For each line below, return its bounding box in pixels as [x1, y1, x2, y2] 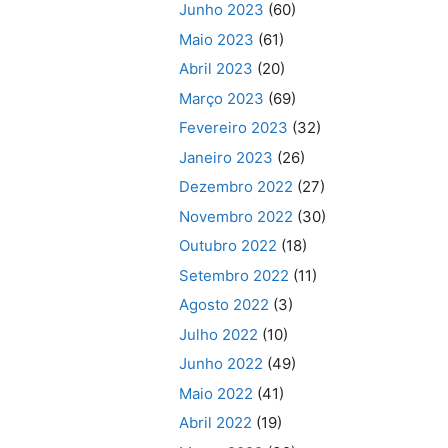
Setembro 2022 [179, 265, 290, 285]
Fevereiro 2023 [179, 118, 289, 137]
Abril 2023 [179, 59, 254, 78]
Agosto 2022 [179, 295, 270, 314]
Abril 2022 [179, 413, 253, 432]
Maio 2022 [179, 383, 254, 403]
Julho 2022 [179, 324, 259, 344]
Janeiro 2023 [179, 147, 274, 167]
